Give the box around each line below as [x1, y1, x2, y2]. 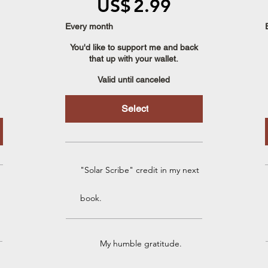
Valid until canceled [98, 74, 170, 84]
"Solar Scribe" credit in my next [80, 164, 199, 175]
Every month [65, 21, 113, 31]
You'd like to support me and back [69, 42, 198, 52]
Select [121, 102, 149, 114]
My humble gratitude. [100, 237, 182, 249]
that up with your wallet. [89, 53, 179, 63]
